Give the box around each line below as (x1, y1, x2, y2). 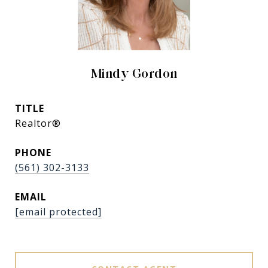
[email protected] (15, 205, 102, 218)
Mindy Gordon (90, 66, 178, 81)
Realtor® (15, 117, 61, 130)
